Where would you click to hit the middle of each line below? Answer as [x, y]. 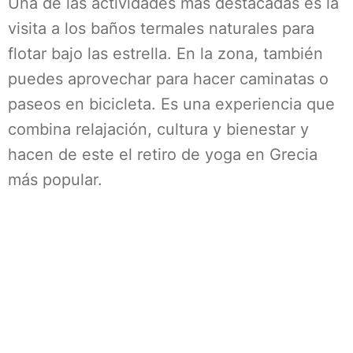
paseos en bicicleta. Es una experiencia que [171, 104]
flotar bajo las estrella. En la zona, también [165, 54]
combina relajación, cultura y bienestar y [158, 129]
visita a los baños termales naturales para [161, 28]
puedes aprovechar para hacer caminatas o [168, 79]
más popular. [55, 180]
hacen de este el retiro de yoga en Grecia [163, 154]
